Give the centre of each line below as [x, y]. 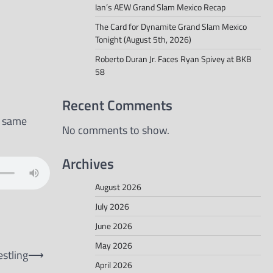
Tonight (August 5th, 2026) [143, 40]
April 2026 [114, 264]
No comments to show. [116, 130]
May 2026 [114, 245]
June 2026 [114, 225]
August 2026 [118, 186]
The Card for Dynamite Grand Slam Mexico [171, 27]
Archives [88, 163]
